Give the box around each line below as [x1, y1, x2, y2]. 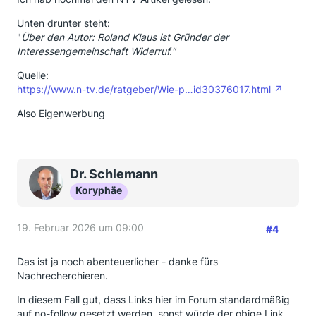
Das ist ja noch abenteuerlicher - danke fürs [17, 255, 218, 267]
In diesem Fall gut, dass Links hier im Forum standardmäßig [17, 293, 290, 305]
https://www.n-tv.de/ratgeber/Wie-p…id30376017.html [17, 83, 271, 95]
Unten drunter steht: [17, 17, 110, 29]
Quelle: [17, 69, 49, 81]
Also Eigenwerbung [17, 107, 105, 119]
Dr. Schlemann [70, 166, 158, 181]
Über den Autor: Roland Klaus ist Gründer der [21, 31, 229, 43]
